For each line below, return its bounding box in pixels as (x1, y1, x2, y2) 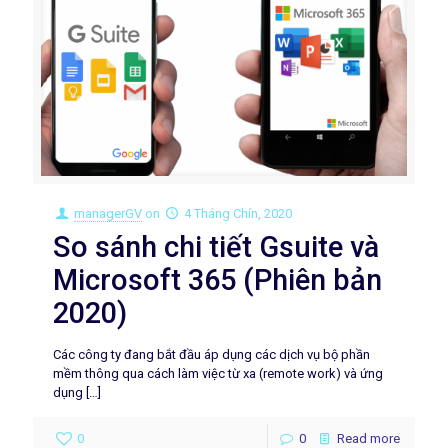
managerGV (74, 205, 143, 221)
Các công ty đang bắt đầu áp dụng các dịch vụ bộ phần (53, 346, 370, 362)
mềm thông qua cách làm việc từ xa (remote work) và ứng (53, 365, 383, 381)
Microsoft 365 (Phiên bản (53, 262, 382, 297)
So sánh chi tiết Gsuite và (53, 229, 379, 264)
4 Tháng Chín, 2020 (184, 205, 293, 221)
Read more (337, 430, 400, 446)
